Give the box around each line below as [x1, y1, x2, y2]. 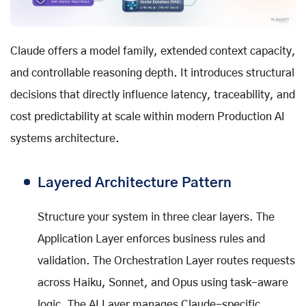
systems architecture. [10, 133, 120, 144]
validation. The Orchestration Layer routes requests [38, 255, 295, 266]
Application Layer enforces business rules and [38, 233, 265, 245]
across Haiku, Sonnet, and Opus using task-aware [38, 277, 288, 288]
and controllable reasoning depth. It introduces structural [10, 67, 294, 79]
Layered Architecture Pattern [38, 176, 232, 190]
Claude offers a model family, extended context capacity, [10, 45, 296, 57]
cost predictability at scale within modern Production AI [10, 111, 285, 122]
